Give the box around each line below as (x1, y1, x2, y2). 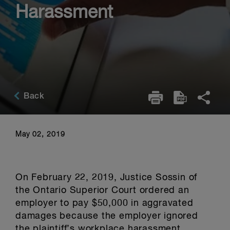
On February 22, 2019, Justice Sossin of (15, 173, 198, 182)
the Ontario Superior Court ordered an (15, 186, 189, 195)
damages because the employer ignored (15, 212, 198, 221)
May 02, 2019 (15, 131, 65, 138)
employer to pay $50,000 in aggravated (15, 199, 194, 208)
